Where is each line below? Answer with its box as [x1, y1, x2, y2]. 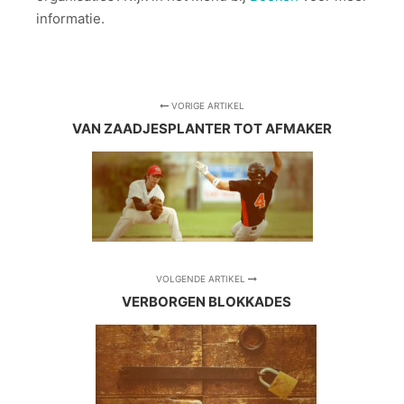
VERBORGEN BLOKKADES [121, 292, 291, 310]
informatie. [36, 9, 105, 27]
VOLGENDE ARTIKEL [155, 272, 248, 284]
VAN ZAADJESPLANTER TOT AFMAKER [72, 119, 332, 137]
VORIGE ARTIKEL [169, 99, 244, 111]
